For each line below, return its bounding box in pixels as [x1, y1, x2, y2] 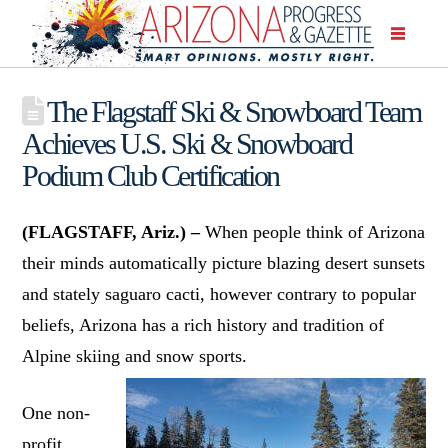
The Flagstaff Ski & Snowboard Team [42, 94, 421, 128]
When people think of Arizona [205, 221, 426, 242]
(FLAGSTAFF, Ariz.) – [22, 221, 206, 242]
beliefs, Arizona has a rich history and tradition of [22, 314, 385, 335]
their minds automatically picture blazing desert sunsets [22, 252, 426, 273]
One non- [22, 402, 91, 423]
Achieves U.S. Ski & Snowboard [22, 126, 352, 160]
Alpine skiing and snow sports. [22, 345, 248, 366]
